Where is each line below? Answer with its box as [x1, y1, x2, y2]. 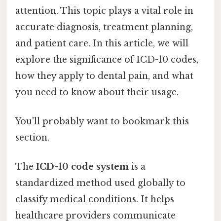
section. [15, 132, 49, 144]
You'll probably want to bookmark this [15, 116, 189, 127]
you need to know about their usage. [15, 86, 179, 98]
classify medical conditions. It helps [15, 194, 174, 205]
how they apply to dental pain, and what [15, 70, 193, 81]
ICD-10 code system [36, 161, 129, 173]
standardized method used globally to [15, 178, 185, 189]
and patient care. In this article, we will [15, 37, 188, 49]
